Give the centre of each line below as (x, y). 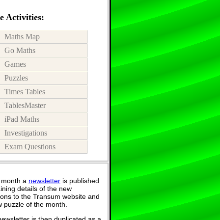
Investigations (26, 133)
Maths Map (22, 36)
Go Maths (20, 50)
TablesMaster (25, 105)
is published (80, 181)
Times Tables (25, 91)
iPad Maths (22, 119)
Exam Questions (30, 146)
